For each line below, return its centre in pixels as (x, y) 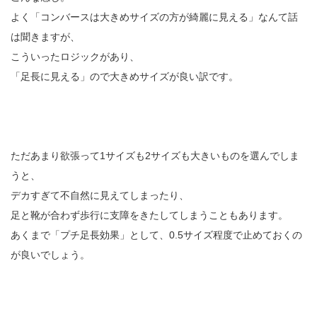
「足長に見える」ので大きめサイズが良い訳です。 (125, 76)
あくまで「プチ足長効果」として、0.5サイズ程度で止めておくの (156, 235)
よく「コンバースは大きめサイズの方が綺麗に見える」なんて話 (154, 17)
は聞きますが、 (45, 36)
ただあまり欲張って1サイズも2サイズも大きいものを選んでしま (155, 155)
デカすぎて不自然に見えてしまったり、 (100, 195)
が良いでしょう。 (50, 254)
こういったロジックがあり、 (75, 56)
